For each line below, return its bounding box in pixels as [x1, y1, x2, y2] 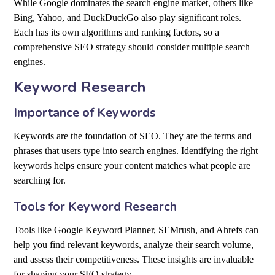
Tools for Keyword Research [14, 198, 177, 215]
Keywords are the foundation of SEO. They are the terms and [14, 131, 252, 142]
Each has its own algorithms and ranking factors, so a [14, 27, 220, 38]
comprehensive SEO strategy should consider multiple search [14, 42, 250, 53]
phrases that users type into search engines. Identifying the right [14, 145, 258, 157]
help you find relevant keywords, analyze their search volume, [14, 239, 254, 250]
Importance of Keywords [14, 104, 157, 122]
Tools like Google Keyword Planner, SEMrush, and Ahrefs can [14, 225, 259, 236]
